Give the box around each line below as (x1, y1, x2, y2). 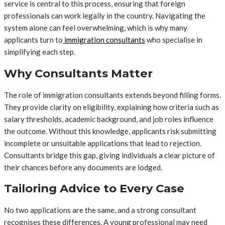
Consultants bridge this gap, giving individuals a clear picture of (4, 150, 215, 160)
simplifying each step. (4, 47, 75, 57)
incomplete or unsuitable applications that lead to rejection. (4, 138, 201, 148)
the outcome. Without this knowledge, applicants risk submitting (4, 126, 216, 136)
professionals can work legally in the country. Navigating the (4, 11, 205, 21)
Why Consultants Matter (4, 66, 153, 80)
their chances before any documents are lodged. (4, 162, 162, 172)
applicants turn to (4, 35, 63, 45)
